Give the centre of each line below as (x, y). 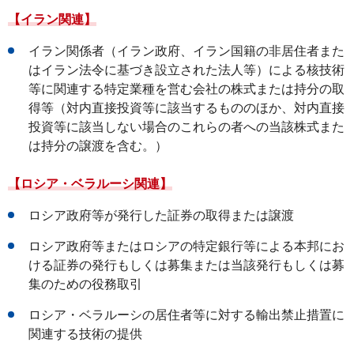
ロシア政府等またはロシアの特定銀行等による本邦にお (186, 246)
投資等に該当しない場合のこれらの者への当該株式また (186, 127)
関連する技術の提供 (85, 334)
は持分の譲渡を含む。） (98, 146)
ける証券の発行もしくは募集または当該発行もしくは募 (186, 265)
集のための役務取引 (85, 284)
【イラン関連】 (52, 19)
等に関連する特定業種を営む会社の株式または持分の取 (186, 89)
